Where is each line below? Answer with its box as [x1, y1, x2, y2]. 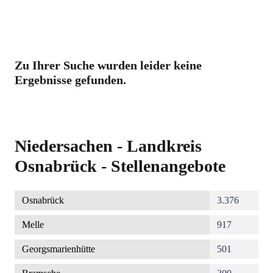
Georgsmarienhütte [22, 244, 95, 255]
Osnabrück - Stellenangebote [15, 157, 225, 176]
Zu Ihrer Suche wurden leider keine [15, 58, 202, 73]
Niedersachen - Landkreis [15, 136, 202, 156]
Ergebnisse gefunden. [15, 73, 126, 87]
